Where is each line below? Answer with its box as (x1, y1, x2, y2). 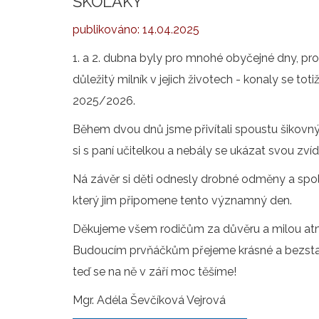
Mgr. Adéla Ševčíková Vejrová (73, 293, 226, 307)
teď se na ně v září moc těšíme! (73, 265, 236, 278)
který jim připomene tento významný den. (73, 194, 292, 207)
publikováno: (73, 23, 142, 36)
